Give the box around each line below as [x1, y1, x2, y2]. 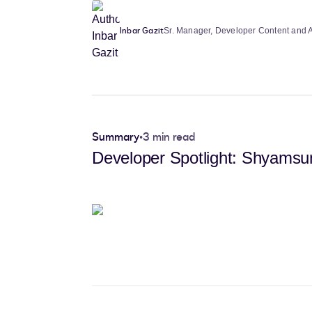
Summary [92, 130, 139, 145]
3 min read [143, 130, 195, 145]
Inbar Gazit [120, 25, 164, 36]
